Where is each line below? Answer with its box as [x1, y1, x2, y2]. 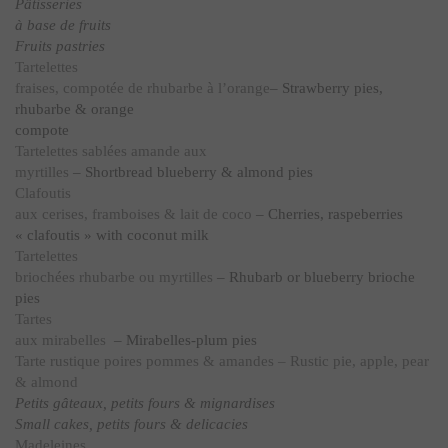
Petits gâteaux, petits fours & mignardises [15, 395, 275, 411]
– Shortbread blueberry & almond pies [73, 164, 313, 180]
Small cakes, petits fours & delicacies [15, 416, 248, 432]
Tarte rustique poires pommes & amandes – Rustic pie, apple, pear [15, 353, 429, 369]
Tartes [15, 311, 52, 327]
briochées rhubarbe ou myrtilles [15, 269, 213, 285]
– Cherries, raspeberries [252, 206, 403, 222]
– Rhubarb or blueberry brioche [213, 269, 415, 285]
